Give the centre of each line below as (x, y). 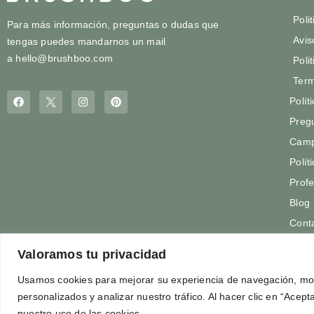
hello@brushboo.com (64, 58)
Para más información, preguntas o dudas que (113, 24)
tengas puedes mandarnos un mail (87, 41)
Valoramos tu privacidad (92, 254)
